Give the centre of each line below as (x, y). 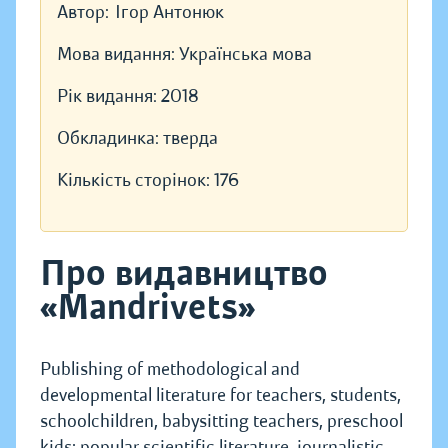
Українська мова (245, 54)
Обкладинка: (110, 138)
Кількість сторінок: (135, 180)
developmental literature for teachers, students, (220, 395)
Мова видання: (118, 54)
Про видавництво (184, 273)
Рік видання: (109, 96)
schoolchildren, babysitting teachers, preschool (221, 421)
